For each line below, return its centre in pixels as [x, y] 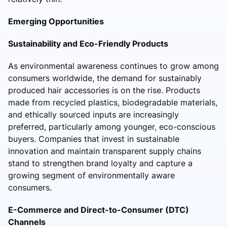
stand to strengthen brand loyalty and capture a [100, 163]
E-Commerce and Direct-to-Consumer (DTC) [99, 210]
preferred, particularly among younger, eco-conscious [112, 126]
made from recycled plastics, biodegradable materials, [113, 102]
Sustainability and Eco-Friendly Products [88, 43]
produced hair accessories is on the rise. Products [104, 90]
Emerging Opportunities [56, 21]
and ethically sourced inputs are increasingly [93, 114]
